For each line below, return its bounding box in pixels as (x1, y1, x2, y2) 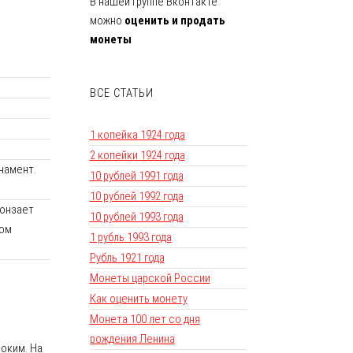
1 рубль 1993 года (89, 230, 172, 245)
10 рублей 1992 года (89, 189, 184, 204)
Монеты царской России (89, 271, 210, 286)
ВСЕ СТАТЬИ (89, 85, 154, 100)
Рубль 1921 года (89, 251, 165, 266)
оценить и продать (124, 13, 225, 28)
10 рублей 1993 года (89, 210, 184, 225)
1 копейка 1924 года (89, 128, 185, 143)
